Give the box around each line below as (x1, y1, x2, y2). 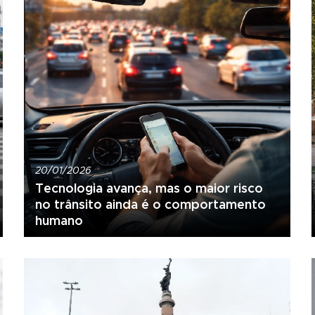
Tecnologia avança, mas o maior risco (34, 179, 263, 196)
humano (34, 212, 83, 229)
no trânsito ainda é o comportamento (34, 195, 266, 212)
